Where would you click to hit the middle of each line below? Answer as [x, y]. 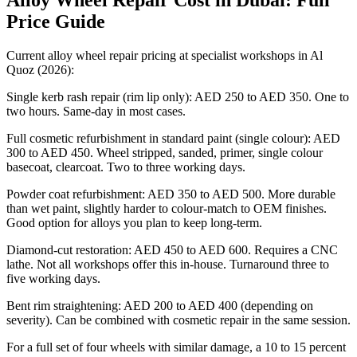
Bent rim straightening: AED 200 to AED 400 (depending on [160, 306]
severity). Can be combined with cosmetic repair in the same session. [178, 320]
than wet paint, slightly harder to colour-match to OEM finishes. [167, 209]
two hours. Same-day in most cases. [96, 112]
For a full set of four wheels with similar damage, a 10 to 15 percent [176, 347]
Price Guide [56, 22]
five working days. [53, 279]
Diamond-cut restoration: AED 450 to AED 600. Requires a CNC [172, 250]
